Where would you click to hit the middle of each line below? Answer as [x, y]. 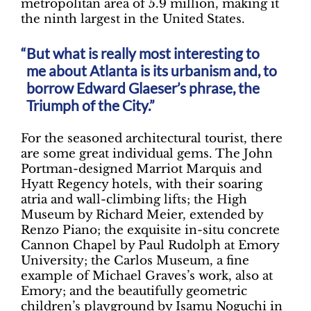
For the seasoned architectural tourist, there [152, 139]
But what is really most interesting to [143, 53]
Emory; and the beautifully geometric [134, 292]
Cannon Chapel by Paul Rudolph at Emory [150, 246]
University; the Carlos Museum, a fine [135, 261]
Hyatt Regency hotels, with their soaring [142, 185]
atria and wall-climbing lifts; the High [134, 200]
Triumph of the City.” [91, 105]
